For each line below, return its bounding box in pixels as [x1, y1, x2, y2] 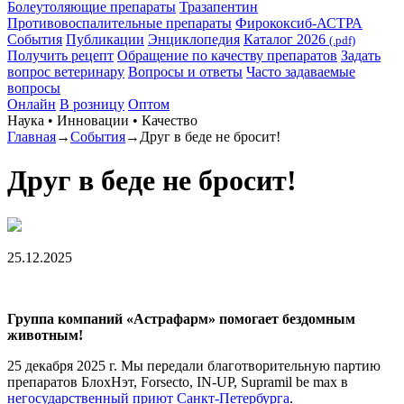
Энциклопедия [148, 32, 240, 47]
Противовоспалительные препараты [7, 15, 232, 31]
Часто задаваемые [246, 64, 355, 79]
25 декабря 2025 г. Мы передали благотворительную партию [7, 357, 381, 373]
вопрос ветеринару [7, 64, 124, 79]
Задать [341, 48, 381, 63]
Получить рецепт [7, 48, 114, 63]
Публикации [66, 32, 144, 47]
